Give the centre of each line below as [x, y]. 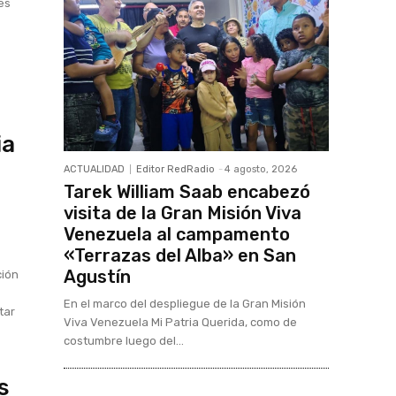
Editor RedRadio [175, 169]
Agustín [97, 277]
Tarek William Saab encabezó [187, 192]
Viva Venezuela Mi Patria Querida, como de [180, 322]
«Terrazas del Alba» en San [180, 255]
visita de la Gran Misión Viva [183, 213]
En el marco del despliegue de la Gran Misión [185, 304]
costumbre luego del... [124, 341]
